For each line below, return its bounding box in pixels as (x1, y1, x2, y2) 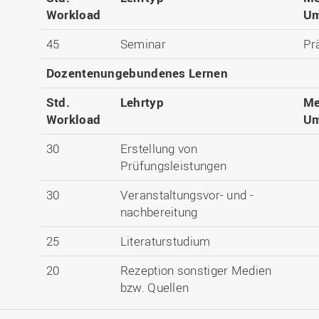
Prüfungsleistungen (120, 157, 227, 174)
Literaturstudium (120, 233, 211, 249)
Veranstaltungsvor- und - (120, 187, 253, 203)
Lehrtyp (120, 94, 164, 110)
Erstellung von (120, 140, 197, 157)
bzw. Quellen (120, 279, 189, 296)
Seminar (120, 36, 166, 52)
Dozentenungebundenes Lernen (46, 65, 228, 81)
